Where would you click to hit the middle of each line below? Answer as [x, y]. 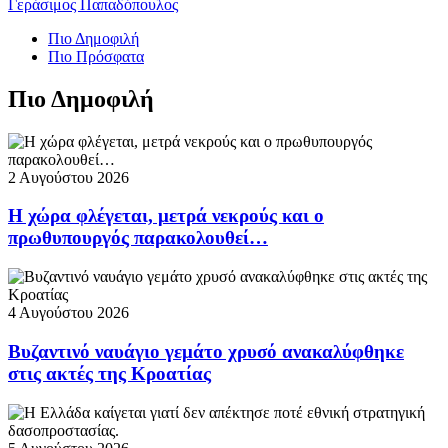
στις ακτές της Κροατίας [109, 373]
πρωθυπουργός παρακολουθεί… [138, 238]
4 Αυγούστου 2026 [68, 313]
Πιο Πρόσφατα [96, 56]
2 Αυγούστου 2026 [68, 177]
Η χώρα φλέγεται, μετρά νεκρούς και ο [166, 216]
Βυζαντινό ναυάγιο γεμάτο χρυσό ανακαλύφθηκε [206, 351]
